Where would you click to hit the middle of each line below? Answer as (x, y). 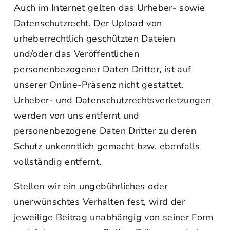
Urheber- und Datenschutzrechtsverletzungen (113, 100)
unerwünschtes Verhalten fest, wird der (100, 202)
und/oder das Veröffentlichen (77, 54)
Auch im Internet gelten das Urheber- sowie (110, 8)
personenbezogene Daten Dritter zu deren (105, 131)
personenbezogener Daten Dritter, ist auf (103, 69)
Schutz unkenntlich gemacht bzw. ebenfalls (107, 146)
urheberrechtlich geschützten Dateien (94, 39)
